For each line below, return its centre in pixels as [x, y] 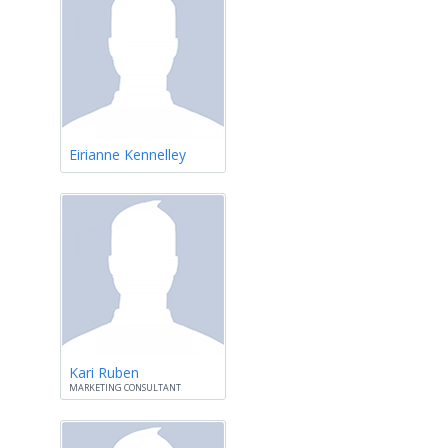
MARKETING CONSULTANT [125, 387]
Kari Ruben [104, 372]
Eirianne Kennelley [127, 154]
